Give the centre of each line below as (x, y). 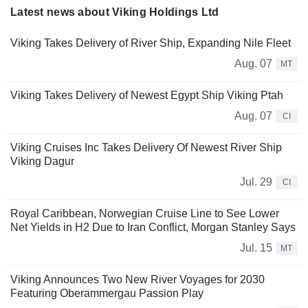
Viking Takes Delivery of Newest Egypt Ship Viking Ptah (147, 95)
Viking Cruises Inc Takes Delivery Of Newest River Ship (146, 147)
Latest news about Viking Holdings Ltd (115, 12)
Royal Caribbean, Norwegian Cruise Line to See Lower (145, 213)
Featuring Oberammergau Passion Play (107, 293)
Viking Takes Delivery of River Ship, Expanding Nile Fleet (151, 43)
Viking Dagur (42, 161)
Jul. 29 (256, 181)
